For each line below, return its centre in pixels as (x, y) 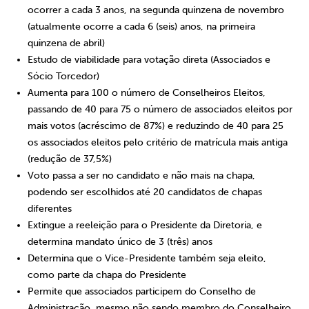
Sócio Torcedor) (63, 76)
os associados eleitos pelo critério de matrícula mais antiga (158, 142)
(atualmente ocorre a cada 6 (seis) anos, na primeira (141, 27)
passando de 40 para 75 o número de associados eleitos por (160, 109)
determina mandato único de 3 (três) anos (120, 242)
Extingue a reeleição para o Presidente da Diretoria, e (145, 225)
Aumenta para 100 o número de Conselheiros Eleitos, (147, 93)
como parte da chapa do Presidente (107, 275)
